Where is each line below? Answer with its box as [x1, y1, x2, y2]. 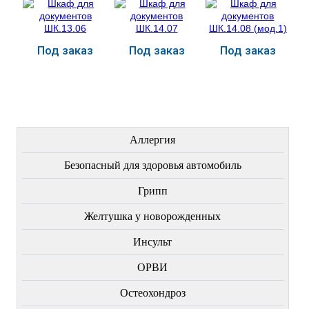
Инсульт [133, 235, 172, 248]
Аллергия [130, 133, 176, 146]
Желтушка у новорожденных [84, 210, 221, 222]
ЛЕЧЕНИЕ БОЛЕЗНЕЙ [97, 105, 208, 117]
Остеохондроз [119, 286, 186, 299]
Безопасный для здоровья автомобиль [63, 159, 241, 171]
